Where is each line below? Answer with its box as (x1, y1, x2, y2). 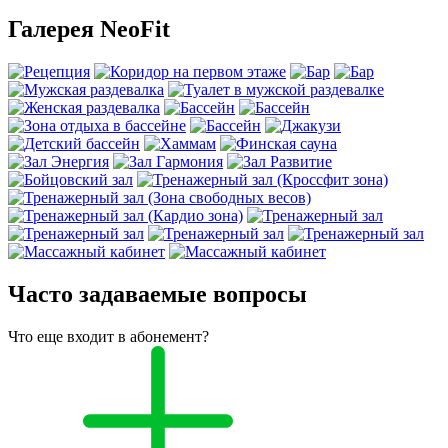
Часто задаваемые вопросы (8, 280, 307, 307)
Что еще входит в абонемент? (8, 327, 209, 345)
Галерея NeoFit (8, 15, 170, 42)
